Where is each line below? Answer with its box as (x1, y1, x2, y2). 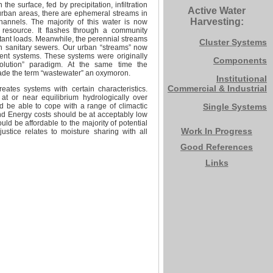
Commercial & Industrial (168, 83, 267, 93)
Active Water (188, 5, 246, 16)
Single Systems (203, 102, 267, 112)
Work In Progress (181, 126, 252, 136)
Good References (180, 142, 253, 152)
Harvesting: (190, 16, 244, 27)
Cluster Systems (199, 37, 267, 47)
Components (213, 55, 267, 65)
